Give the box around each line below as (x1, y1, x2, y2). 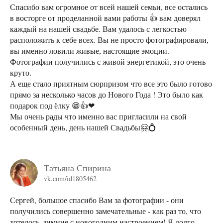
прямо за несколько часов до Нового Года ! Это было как (10, 89, 203, 100)
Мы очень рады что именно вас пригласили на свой (10, 111, 187, 122)
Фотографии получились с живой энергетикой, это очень (10, 56, 206, 67)
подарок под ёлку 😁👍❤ (10, 100, 95, 111)
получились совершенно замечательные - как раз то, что (10, 205, 201, 216)
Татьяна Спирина (44, 162, 111, 174)
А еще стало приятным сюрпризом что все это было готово (10, 78, 212, 89)
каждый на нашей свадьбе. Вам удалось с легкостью (10, 23, 187, 34)
